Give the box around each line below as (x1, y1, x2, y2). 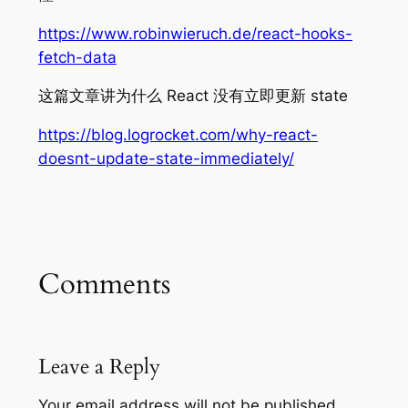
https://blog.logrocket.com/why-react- (37, 126, 318, 145)
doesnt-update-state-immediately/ (37, 149, 294, 168)
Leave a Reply (37, 352, 160, 381)
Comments (37, 264, 170, 303)
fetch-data (37, 47, 117, 66)
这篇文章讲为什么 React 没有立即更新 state (37, 87, 348, 106)
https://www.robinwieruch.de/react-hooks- (37, 24, 352, 43)
